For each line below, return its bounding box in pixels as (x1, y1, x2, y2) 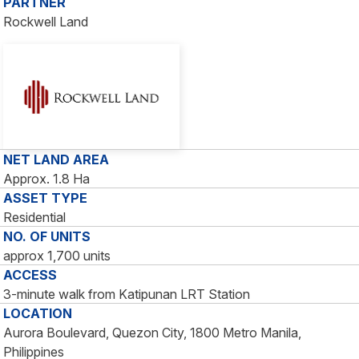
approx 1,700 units (3, 247, 111, 264)
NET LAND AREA (3, 151, 109, 167)
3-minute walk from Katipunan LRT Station (3, 285, 250, 302)
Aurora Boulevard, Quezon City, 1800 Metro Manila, (3, 324, 301, 341)
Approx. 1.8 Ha (3, 170, 90, 187)
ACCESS (3, 266, 57, 283)
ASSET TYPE (3, 189, 87, 206)
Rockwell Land (3, 13, 88, 30)
